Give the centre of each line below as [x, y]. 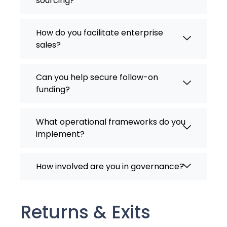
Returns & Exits [85, 212]
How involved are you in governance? [110, 167]
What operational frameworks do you [111, 122]
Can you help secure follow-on [97, 78]
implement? [60, 134]
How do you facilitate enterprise [100, 33]
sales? [48, 45]
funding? [53, 90]
